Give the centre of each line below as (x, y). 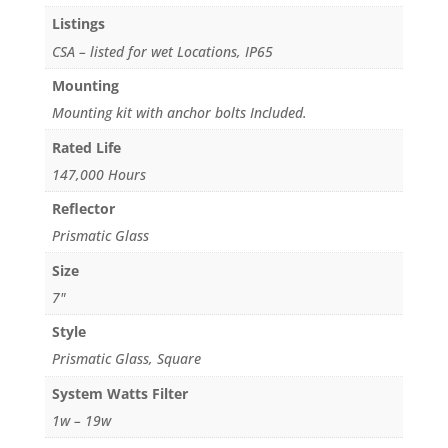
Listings (78, 24)
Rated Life (86, 147)
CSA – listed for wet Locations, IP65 (162, 51)
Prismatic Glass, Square (126, 359)
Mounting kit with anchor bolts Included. (179, 113)
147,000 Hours (98, 174)
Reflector (83, 209)
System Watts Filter (119, 393)
